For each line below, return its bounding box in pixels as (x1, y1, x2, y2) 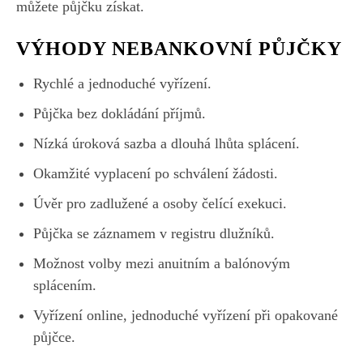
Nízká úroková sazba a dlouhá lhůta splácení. (33, 135, 300, 152)
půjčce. (33, 328, 75, 345)
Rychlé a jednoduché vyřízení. (33, 75, 211, 92)
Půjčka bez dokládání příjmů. (33, 105, 206, 122)
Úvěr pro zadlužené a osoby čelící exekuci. (33, 194, 287, 211)
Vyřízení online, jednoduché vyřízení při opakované (33, 306, 338, 323)
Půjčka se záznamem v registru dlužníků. (33, 224, 275, 241)
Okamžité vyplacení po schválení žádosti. (33, 164, 278, 181)
